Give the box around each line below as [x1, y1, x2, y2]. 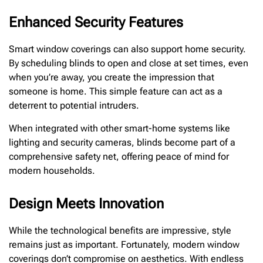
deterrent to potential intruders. [9, 100, 139, 112]
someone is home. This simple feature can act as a [9, 86, 222, 97]
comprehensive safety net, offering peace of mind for [9, 150, 229, 162]
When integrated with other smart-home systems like [9, 122, 230, 134]
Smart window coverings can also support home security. [9, 43, 246, 55]
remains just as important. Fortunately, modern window [9, 238, 240, 250]
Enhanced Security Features [9, 14, 183, 31]
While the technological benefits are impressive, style [9, 224, 231, 236]
